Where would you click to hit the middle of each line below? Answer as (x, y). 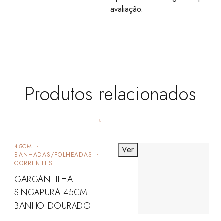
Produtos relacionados (110, 93)
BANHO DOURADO (53, 205)
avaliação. (127, 9)
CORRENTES (34, 163)
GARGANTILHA (44, 179)
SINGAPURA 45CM (51, 192)
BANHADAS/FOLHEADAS (53, 155)
